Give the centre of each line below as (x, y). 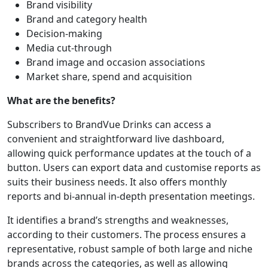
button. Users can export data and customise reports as (134, 168)
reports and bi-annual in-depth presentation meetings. (131, 197)
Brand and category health (87, 19)
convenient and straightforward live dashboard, (116, 139)
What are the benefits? (61, 101)
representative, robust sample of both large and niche (130, 249)
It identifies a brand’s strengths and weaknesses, (118, 220)
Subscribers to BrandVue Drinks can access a (109, 125)
